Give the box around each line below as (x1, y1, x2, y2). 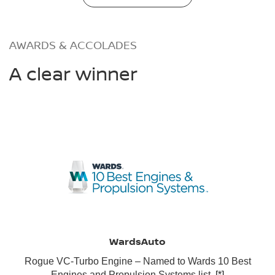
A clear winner (9, 60, 137, 86)
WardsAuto (109, 234, 166, 248)
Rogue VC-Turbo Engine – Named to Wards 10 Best (24, 255, 251, 266)
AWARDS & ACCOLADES (9, 37, 137, 52)
